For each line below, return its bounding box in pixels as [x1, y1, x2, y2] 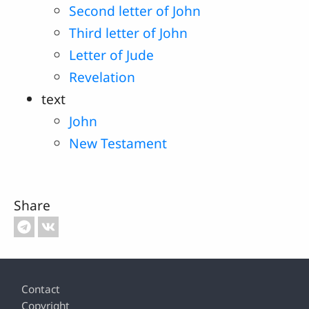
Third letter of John [69, 23, 188, 43]
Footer [10, 268, 62, 291]
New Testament [69, 134, 167, 153]
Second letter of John [69, 1, 201, 21]
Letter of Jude [69, 46, 154, 65]
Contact [21, 282, 61, 297]
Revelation [69, 68, 135, 87]
